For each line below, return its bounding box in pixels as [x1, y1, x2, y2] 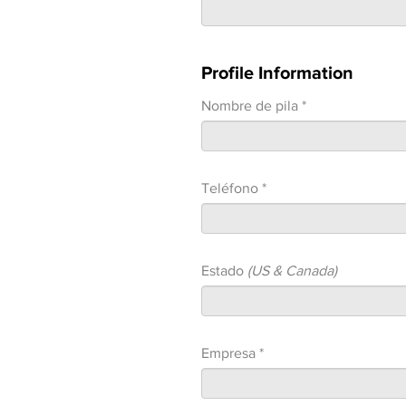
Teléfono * [201, 180, 266, 196]
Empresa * [201, 345, 264, 361]
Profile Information [201, 63, 353, 82]
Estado [201, 263, 247, 278]
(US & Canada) [247, 263, 337, 278]
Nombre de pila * [201, 98, 306, 113]
